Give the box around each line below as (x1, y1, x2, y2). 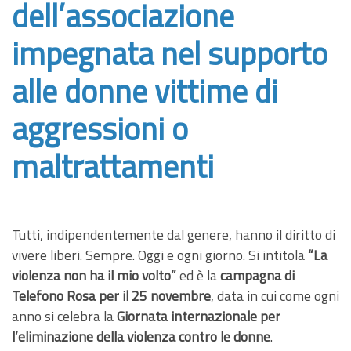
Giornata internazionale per (117, 305, 280, 327)
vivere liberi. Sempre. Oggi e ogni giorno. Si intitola (12, 244, 308, 266)
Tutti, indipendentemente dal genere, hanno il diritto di (12, 223, 335, 245)
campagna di (220, 264, 295, 286)
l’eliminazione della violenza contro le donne (12, 325, 270, 347)
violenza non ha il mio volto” (12, 264, 176, 286)
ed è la (176, 264, 220, 286)
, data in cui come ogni (211, 284, 339, 306)
